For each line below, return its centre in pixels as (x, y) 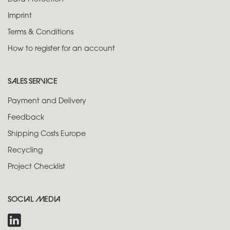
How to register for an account (61, 49)
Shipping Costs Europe (47, 134)
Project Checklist (36, 167)
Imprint (20, 16)
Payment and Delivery (47, 101)
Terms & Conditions (41, 32)
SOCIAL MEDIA (34, 200)
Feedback (26, 118)
